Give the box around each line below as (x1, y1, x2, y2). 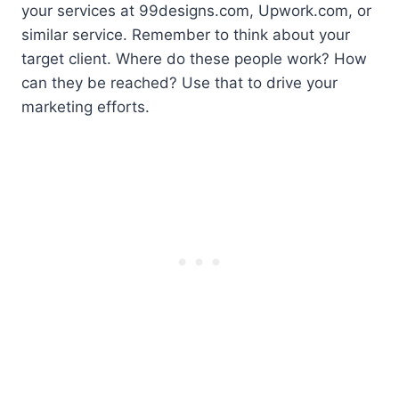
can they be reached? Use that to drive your (21, 73, 338, 92)
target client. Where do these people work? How (21, 49, 367, 68)
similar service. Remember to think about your (21, 25, 350, 44)
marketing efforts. (21, 97, 150, 116)
